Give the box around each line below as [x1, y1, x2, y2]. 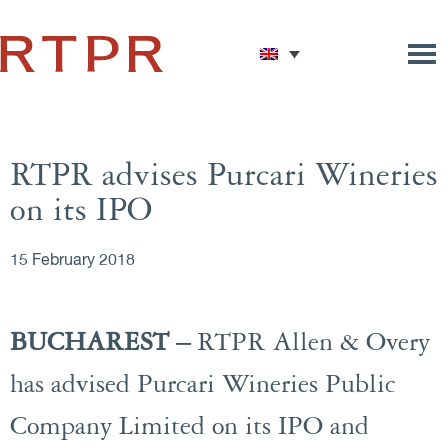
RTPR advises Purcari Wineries [10, 159, 438, 194]
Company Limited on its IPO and [10, 413, 369, 441]
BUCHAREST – [10, 329, 197, 357]
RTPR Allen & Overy [197, 329, 430, 357]
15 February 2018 [10, 253, 135, 269]
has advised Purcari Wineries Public [10, 371, 396, 399]
